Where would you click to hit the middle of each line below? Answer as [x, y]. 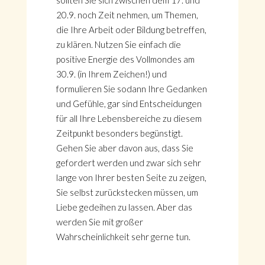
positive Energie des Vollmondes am [125, 59]
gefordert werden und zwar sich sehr [128, 163]
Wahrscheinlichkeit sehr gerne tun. [123, 237]
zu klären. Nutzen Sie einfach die [118, 44]
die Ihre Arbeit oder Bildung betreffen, [131, 30]
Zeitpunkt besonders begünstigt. [119, 133]
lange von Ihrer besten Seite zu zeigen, [131, 177]
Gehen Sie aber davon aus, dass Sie [125, 148]
